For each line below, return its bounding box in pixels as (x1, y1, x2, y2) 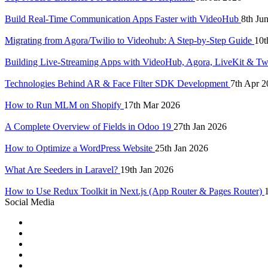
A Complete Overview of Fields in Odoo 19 (5, 121, 173, 132)
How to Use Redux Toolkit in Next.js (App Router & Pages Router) (5, 185, 264, 196)
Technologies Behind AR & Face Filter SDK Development (5, 78, 230, 89)
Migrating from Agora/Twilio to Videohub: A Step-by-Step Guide (5, 35, 254, 45)
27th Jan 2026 (173, 121, 227, 132)
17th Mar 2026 (124, 99, 180, 110)
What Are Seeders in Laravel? (5, 164, 120, 175)
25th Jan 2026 (155, 142, 208, 153)
